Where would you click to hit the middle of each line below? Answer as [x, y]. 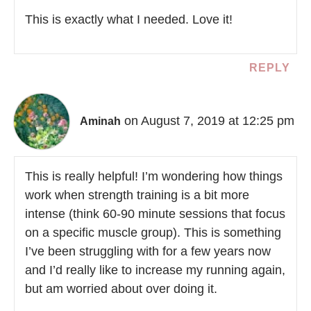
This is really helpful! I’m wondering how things [154, 177]
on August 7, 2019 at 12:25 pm [209, 120]
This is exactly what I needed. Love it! [129, 20]
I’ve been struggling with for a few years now [148, 252]
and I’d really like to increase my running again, [155, 270]
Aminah [100, 121]
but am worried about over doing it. [121, 289]
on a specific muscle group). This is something [153, 233]
